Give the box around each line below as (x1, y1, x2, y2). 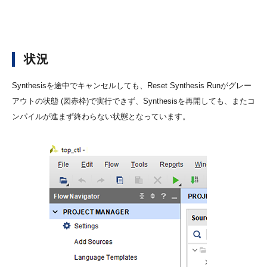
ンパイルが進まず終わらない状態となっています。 (12, 112, 190, 122)
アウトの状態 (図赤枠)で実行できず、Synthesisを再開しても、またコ (12, 97, 255, 106)
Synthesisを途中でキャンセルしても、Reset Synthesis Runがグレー (12, 81, 252, 91)
